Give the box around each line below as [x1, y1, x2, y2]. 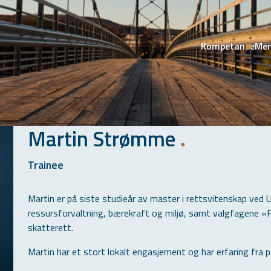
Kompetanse [201, 38, 255, 53]
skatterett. [28, 220, 73, 235]
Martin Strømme [28, 122, 180, 155]
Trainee [28, 156, 64, 173]
